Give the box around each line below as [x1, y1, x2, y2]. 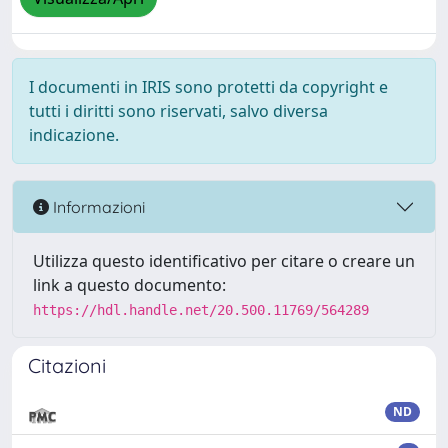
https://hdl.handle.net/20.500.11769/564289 [33, 302, 369, 318]
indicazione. [29, 124, 119, 146]
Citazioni [28, 353, 106, 378]
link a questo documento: [33, 274, 226, 296]
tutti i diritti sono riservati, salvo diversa [29, 100, 328, 122]
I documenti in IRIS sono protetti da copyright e [29, 76, 388, 98]
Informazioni [49, 196, 145, 217]
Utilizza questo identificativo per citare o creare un [33, 250, 415, 272]
